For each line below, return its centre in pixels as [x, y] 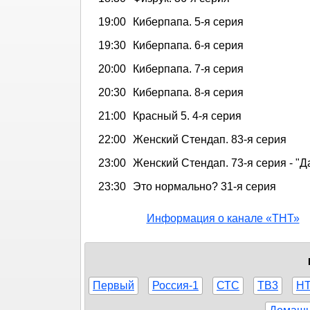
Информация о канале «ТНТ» [223, 218]
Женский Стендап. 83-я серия [210, 139]
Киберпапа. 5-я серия [188, 21]
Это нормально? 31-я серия [204, 186]
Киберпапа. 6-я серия [188, 45]
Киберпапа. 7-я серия [188, 69]
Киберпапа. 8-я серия [188, 92]
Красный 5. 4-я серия [187, 116]
